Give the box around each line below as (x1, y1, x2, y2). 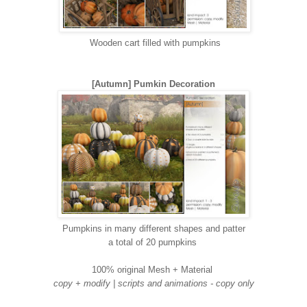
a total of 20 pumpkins (108, 236, 197, 247)
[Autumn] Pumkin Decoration (92, 78, 215, 89)
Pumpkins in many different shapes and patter (62, 223, 245, 234)
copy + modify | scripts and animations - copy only (53, 278, 254, 288)
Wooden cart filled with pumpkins (86, 37, 221, 48)
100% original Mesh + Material (92, 264, 212, 275)
